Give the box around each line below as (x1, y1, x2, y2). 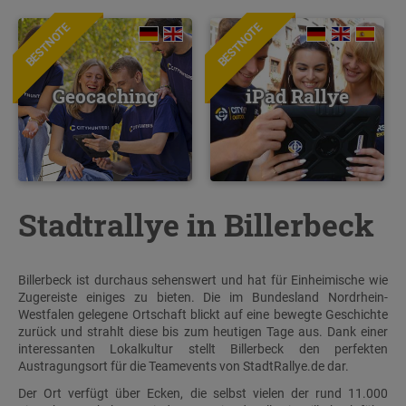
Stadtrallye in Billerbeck (18, 204, 374, 245)
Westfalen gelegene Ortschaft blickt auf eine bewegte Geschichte (18, 306, 388, 322)
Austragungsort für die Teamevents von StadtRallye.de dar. (18, 358, 349, 373)
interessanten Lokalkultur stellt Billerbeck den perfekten (18, 341, 388, 356)
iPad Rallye (246, 82, 350, 109)
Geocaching (52, 82, 158, 109)
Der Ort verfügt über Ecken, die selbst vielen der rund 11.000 (18, 385, 388, 401)
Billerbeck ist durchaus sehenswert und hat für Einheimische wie (18, 272, 388, 287)
